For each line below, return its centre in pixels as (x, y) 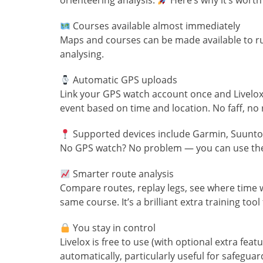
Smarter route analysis (122, 174)
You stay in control (113, 228)
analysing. (82, 54)
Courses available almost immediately (156, 26)
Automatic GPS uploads (124, 80)
